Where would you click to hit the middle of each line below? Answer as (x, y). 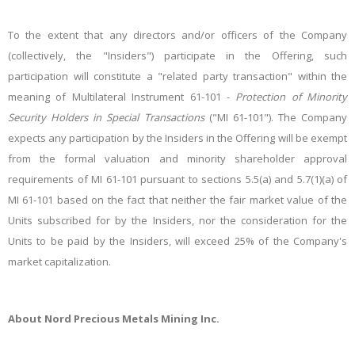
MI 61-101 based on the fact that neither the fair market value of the (177, 200)
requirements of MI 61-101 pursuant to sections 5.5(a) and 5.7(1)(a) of (177, 179)
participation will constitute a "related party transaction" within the (177, 76)
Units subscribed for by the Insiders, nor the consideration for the (177, 220)
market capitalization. (59, 261)
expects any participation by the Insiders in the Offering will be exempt (177, 138)
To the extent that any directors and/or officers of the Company (177, 35)
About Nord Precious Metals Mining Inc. (114, 319)
